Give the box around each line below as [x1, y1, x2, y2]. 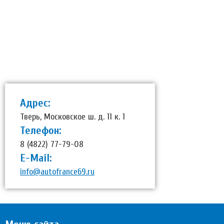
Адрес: [20, 96, 50, 109]
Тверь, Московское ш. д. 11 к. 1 [20, 111, 125, 122]
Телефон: [20, 123, 61, 137]
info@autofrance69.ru [20, 166, 94, 177]
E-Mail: [20, 151, 52, 164]
